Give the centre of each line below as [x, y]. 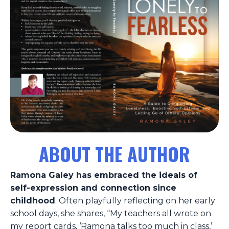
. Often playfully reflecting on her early [135, 201]
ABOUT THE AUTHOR [114, 154]
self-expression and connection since [93, 188]
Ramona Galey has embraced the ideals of [104, 175]
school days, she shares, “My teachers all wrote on [111, 214]
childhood [33, 201]
